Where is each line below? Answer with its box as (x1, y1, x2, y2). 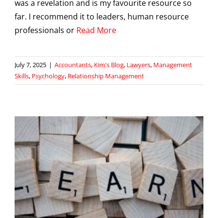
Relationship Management (68, 72, 144, 80)
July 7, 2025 (15, 60, 46, 69)
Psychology (32, 72, 65, 80)
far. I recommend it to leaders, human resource (15, 11, 189, 22)
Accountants (54, 60, 91, 69)
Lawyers (127, 60, 150, 69)
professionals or (15, 25, 76, 36)
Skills (15, 72, 29, 80)
